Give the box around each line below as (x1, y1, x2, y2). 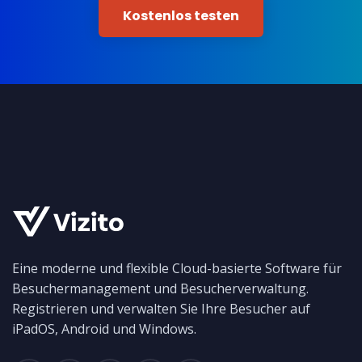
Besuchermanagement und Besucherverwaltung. (12, 280, 309, 298)
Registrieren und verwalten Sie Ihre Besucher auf (12, 300, 310, 318)
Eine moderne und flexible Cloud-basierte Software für (12, 259, 342, 278)
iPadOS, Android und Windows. (12, 320, 196, 339)
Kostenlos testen (123, 6, 239, 26)
